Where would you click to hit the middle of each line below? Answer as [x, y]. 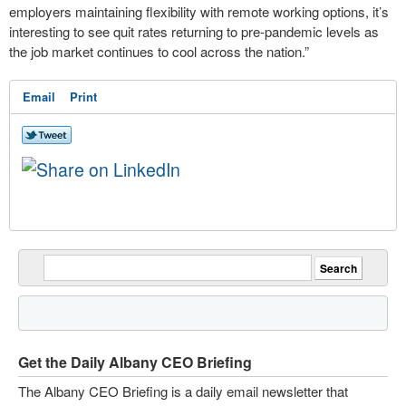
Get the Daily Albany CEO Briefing [135, 362]
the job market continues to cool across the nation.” [161, 51]
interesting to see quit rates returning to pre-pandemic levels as [194, 31]
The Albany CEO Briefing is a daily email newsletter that [183, 391]
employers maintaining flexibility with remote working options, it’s [199, 11]
